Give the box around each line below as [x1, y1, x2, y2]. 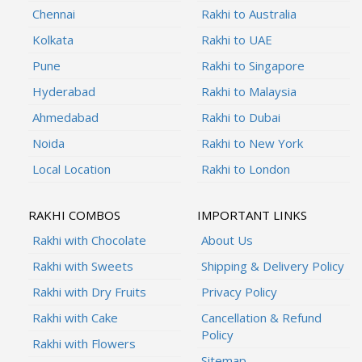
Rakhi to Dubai [201, 108, 280, 125]
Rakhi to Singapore [201, 57, 305, 74]
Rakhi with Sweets [32, 257, 133, 274]
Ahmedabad [32, 108, 99, 125]
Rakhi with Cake [32, 309, 118, 326]
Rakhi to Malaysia [201, 82, 297, 99]
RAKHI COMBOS [28, 206, 120, 223]
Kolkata [32, 31, 74, 48]
